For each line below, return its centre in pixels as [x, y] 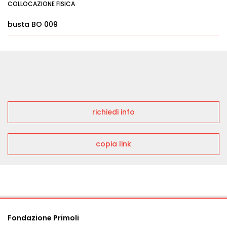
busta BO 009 [33, 24]
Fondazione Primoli [43, 218]
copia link [113, 144]
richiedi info [113, 112]
